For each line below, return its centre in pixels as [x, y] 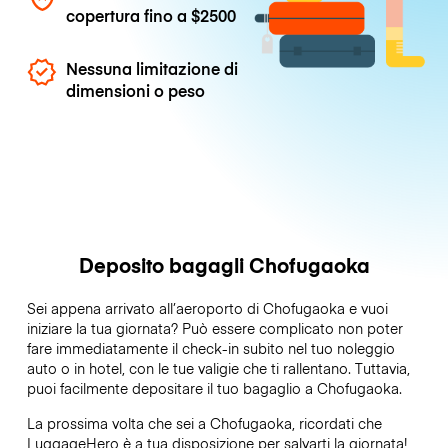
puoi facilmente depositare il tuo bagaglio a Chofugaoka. [214, 388]
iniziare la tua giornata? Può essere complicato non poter [214, 328]
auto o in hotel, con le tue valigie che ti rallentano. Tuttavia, [218, 368]
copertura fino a [129, 14]
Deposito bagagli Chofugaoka [224, 265]
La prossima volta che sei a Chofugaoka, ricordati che [204, 422]
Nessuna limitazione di [152, 68]
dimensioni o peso [136, 90]
